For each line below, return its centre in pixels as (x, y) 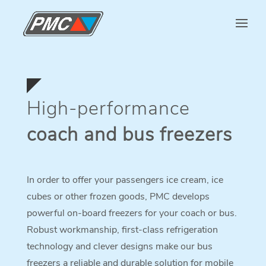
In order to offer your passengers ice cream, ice (125, 180)
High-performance (108, 108)
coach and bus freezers (129, 134)
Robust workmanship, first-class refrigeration (122, 230)
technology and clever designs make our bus (119, 246)
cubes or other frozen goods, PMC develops (118, 197)
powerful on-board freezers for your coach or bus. (132, 213)
